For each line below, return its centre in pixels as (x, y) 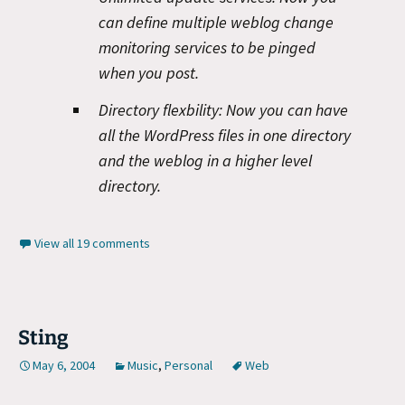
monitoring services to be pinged (207, 47)
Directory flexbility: (160, 110)
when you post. (149, 72)
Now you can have (285, 110)
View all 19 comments (92, 243)
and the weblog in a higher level (205, 160)
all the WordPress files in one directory (225, 135)
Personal (188, 365)
